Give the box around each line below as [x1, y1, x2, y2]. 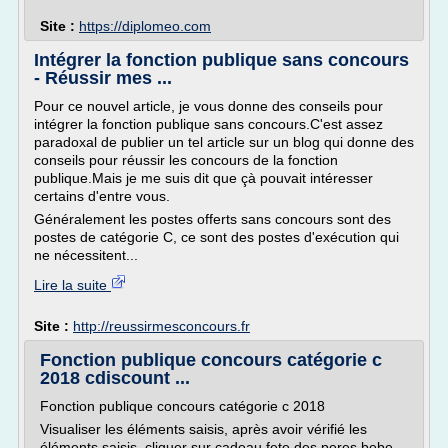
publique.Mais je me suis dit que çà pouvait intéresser [34, 170, 373, 186]
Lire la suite [34, 277, 111, 293]
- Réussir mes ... [34, 68, 172, 88]
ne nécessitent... [34, 247, 138, 263]
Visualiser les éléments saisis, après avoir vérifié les [40, 421, 367, 437]
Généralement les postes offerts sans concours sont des [34, 211, 391, 227]
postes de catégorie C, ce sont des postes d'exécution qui [34, 229, 399, 245]
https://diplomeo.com [79, 18, 211, 34]
